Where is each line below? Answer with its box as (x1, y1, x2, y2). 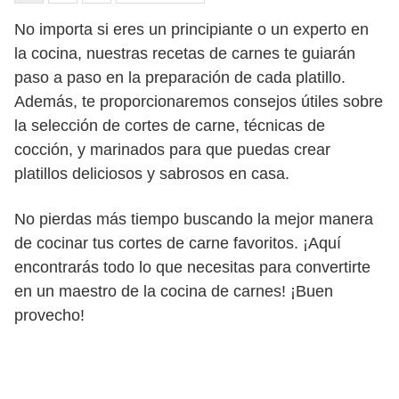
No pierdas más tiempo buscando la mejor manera (14, 210, 373, 229)
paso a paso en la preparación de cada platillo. (14, 69, 346, 87)
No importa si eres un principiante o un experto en (14, 20, 369, 39)
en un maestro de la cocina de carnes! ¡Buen (14, 282, 333, 301)
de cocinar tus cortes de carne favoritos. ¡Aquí (14, 234, 341, 253)
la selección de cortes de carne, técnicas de (14, 117, 325, 135)
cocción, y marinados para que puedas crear (14, 141, 330, 159)
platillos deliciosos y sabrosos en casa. (14, 165, 289, 183)
